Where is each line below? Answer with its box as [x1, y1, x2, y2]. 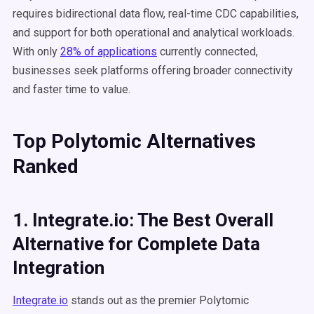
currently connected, [157, 45, 258, 58]
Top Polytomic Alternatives [13, 130, 256, 153]
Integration [13, 257, 104, 278]
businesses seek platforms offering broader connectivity [13, 64, 293, 77]
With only [13, 45, 60, 58]
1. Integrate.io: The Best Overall [13, 210, 273, 231]
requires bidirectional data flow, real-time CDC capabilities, [13, 7, 299, 20]
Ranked [13, 155, 78, 178]
